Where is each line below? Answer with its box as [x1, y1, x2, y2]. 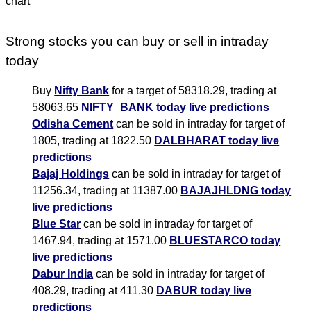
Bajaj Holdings [32, 168, 110, 180]
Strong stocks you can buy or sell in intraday [6, 34, 269, 49]
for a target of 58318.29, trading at [109, 85, 277, 97]
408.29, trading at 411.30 [32, 285, 157, 297]
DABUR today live [156, 285, 252, 297]
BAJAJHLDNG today [180, 185, 292, 197]
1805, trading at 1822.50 [32, 135, 155, 147]
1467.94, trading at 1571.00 [32, 235, 170, 247]
